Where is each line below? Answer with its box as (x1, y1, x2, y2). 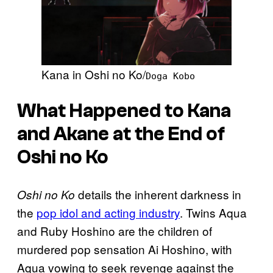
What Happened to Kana (17, 100, 231, 122)
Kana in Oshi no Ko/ (41, 65, 146, 82)
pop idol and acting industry (37, 204, 180, 221)
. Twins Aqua (180, 204, 247, 221)
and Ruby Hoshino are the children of (17, 222, 212, 239)
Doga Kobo (146, 70, 195, 82)
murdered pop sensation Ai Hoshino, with (17, 240, 232, 257)
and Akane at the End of (17, 123, 225, 146)
